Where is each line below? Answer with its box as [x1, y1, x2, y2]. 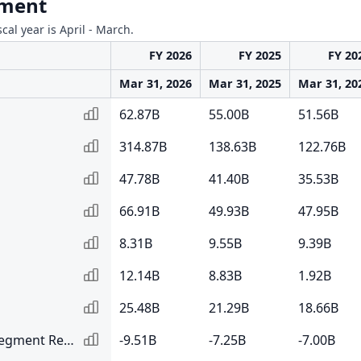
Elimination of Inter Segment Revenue [64, 330, 74, 349]
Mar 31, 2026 [119, 76, 192, 91]
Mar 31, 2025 [209, 76, 281, 91]
